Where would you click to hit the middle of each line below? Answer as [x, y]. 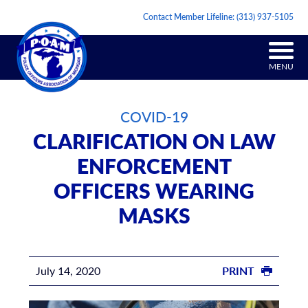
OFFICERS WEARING [154, 191]
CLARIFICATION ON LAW [154, 141]
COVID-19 [154, 117]
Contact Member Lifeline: [190, 17]
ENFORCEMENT [154, 166]
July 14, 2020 [68, 271]
